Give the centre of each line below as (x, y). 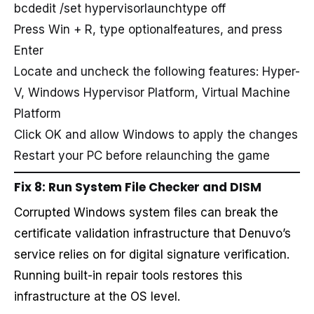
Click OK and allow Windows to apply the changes (156, 134)
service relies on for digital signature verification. (152, 254)
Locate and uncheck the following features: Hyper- (157, 71)
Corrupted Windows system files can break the (146, 212)
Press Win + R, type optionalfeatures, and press (148, 29)
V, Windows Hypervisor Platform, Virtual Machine (152, 92)
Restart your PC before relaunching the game (142, 155)
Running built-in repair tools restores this (128, 275)
